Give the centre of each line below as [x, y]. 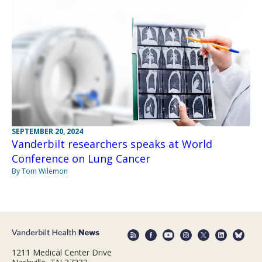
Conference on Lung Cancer [81, 158]
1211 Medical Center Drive [62, 253]
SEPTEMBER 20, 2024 [47, 131]
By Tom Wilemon [40, 171]
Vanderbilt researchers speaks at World [112, 144]
